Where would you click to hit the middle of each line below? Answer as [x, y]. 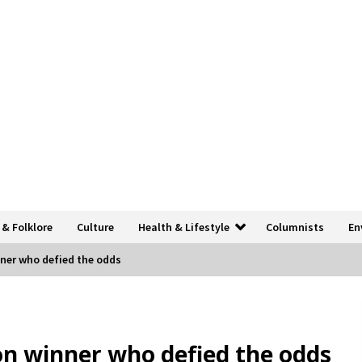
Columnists [295, 227]
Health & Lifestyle [184, 227]
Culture [95, 227]
